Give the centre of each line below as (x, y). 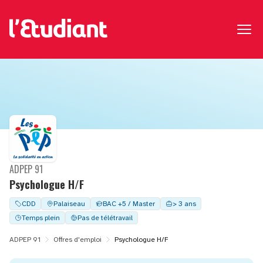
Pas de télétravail (105, 218)
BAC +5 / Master (129, 204)
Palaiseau (69, 204)
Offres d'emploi (77, 240)
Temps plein (41, 218)
